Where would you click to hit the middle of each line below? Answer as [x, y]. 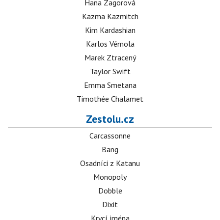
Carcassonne [110, 136]
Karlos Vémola [110, 44]
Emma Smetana [110, 85]
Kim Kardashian [110, 30]
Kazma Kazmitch [110, 16]
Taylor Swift [110, 71]
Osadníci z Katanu [110, 163]
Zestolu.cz [110, 119]
